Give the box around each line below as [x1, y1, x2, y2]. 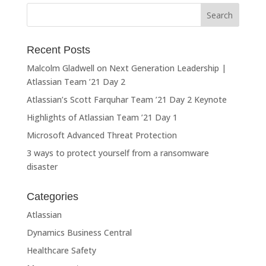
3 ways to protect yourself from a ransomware [26, 147, 209, 159]
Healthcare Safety [26, 245, 96, 256]
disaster [26, 161, 58, 172]
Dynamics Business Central [26, 227, 132, 238]
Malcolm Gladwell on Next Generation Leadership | [26, 62, 226, 74]
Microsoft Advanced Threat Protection [26, 129, 177, 141]
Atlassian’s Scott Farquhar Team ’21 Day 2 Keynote [26, 94, 227, 105]
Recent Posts [26, 44, 90, 56]
